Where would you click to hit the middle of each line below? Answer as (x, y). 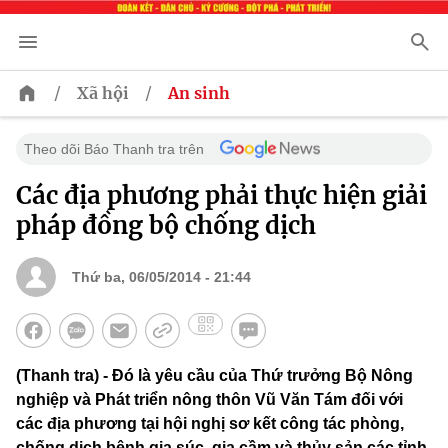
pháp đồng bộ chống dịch (166, 226)
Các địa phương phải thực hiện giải (221, 196)
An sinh (199, 93)
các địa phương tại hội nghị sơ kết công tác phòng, (210, 424)
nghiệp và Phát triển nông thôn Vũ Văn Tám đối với (209, 400)
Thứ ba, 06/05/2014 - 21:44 (161, 277)
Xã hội (103, 93)
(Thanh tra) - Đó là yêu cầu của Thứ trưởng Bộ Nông (214, 376)
